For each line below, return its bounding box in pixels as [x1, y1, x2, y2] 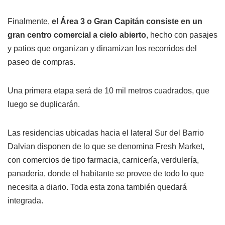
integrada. [8, 196, 43, 205]
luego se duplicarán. [8, 100, 80, 109]
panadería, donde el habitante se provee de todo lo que [8, 169, 204, 178]
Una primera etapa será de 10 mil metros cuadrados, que [8, 86, 209, 95]
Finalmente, [8, 17, 50, 26]
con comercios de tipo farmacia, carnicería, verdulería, [8, 156, 199, 165]
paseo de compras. [8, 58, 75, 67]
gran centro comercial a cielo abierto [8, 31, 146, 40]
